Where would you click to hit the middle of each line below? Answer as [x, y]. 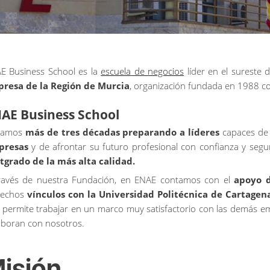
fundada [205, 86]
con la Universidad [111, 194]
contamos [180, 180]
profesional [155, 147]
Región [66, 86]
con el [215, 180]
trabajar [52, 209]
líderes [204, 132]
